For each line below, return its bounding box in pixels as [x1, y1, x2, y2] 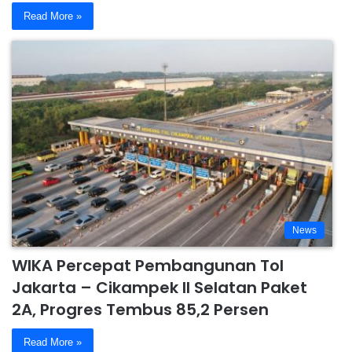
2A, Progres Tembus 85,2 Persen [12, 298, 269, 321]
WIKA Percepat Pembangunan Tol [12, 254, 284, 277]
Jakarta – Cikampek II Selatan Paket [12, 276, 307, 299]
